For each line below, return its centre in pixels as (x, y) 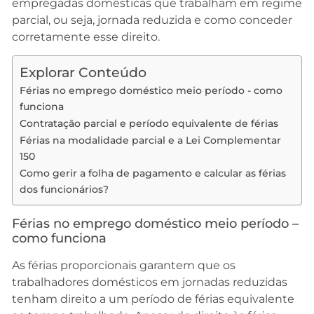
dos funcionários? (64, 190)
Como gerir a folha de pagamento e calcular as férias (153, 173)
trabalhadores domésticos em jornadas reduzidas (150, 282)
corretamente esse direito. (86, 37)
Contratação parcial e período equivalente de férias (149, 124)
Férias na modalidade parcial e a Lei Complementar (150, 141)
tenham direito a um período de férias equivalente (153, 299)
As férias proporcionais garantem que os (124, 266)
